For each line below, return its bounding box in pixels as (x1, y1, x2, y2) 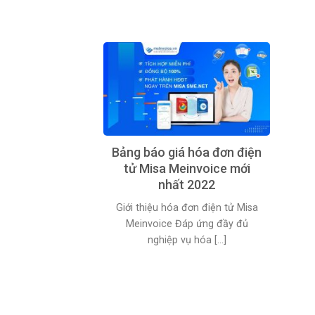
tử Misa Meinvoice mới (123, 160, 250, 176)
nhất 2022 (158, 176, 216, 192)
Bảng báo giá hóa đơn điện (112, 144, 262, 160)
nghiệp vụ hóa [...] (147, 233, 226, 246)
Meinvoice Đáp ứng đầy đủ (125, 217, 248, 230)
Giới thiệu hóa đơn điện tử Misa (115, 201, 258, 214)
